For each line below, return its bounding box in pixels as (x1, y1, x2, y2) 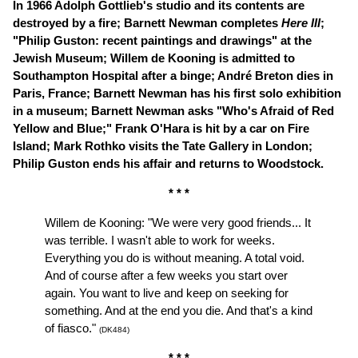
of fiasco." (45, 321, 99, 335)
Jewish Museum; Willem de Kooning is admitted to (13, 51, 295, 65)
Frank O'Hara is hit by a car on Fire (115, 121, 309, 135)
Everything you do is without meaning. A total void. (45, 251, 304, 265)
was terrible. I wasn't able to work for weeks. (45, 233, 275, 247)
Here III (281, 16, 320, 30)
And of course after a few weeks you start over (45, 268, 288, 282)
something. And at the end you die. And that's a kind (45, 304, 312, 317)
